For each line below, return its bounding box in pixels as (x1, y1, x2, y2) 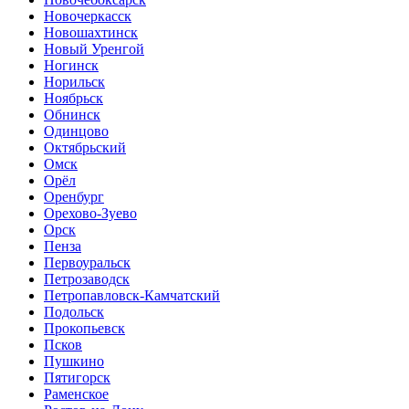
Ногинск (44, 57, 99, 73)
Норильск (44, 73, 105, 89)
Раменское (44, 385, 109, 402)
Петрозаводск (44, 270, 130, 287)
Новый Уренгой (44, 40, 144, 57)
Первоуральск (44, 254, 131, 270)
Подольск (44, 303, 104, 320)
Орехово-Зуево (44, 204, 137, 221)
